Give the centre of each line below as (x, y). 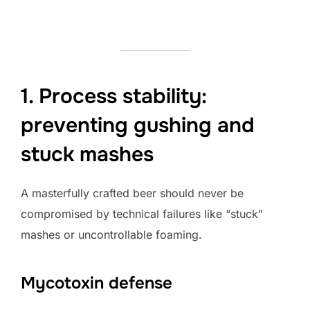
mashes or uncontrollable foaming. (111, 234)
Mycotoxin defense (97, 283)
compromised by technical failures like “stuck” (142, 213)
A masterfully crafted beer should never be (132, 193)
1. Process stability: (114, 96)
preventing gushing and (138, 125)
